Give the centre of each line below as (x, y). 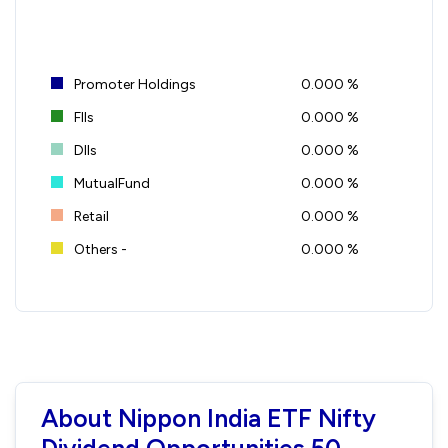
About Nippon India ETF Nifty (208, 417)
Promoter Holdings (133, 84)
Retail (90, 216)
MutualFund (110, 183)
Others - (99, 249)
